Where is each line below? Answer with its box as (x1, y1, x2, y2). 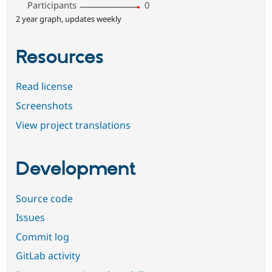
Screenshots (16, 98, 73, 112)
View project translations (16, 118, 131, 132)
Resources (16, 46, 104, 70)
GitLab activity (16, 249, 80, 263)
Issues (16, 211, 45, 225)
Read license (16, 80, 73, 93)
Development (16, 157, 136, 182)
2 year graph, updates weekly (16, 13, 121, 24)
